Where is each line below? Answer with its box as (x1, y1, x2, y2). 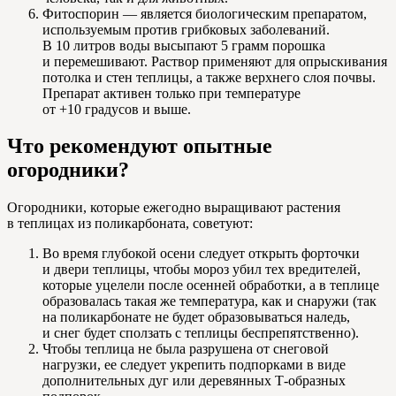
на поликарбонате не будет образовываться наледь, (42, 309, 350, 325)
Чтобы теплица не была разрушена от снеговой (42, 341, 329, 357)
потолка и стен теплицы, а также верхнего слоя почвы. (42, 69, 376, 85)
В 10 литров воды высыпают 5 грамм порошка (42, 37, 325, 53)
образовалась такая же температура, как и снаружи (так (42, 293, 377, 309)
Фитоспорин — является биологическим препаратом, (42, 5, 367, 21)
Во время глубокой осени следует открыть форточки (42, 246, 360, 262)
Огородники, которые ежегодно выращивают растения (7, 200, 340, 216)
